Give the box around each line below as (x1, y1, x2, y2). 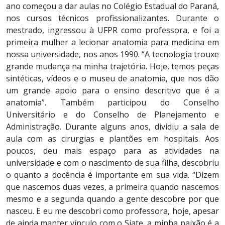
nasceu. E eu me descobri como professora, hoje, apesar (6, 205, 219, 216)
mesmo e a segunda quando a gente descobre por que (6, 193, 219, 204)
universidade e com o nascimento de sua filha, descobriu (6, 157, 219, 168)
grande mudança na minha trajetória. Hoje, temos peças (6, 60, 219, 72)
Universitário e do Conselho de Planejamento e (6, 108, 219, 120)
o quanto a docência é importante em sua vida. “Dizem (6, 169, 219, 180)
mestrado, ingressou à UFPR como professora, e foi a (6, 24, 219, 36)
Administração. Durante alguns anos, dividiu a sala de (6, 121, 219, 132)
